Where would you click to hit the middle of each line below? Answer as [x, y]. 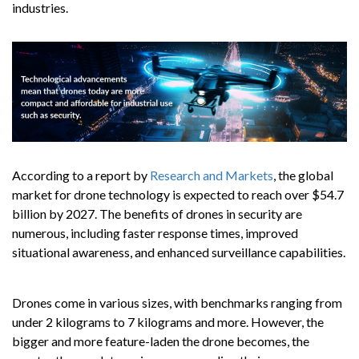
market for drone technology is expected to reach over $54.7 [178, 195]
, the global [303, 175]
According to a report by [81, 175]
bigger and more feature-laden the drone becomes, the [161, 341]
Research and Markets [212, 175]
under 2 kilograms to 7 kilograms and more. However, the [168, 321]
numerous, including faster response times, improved [155, 233]
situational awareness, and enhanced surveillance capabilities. [179, 252]
